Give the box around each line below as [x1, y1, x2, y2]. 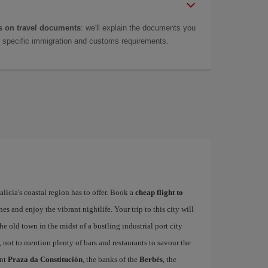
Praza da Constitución [7, 255, 83, 264]
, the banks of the [82, 255, 139, 264]
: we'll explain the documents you [81, 23, 196, 32]
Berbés [139, 255, 163, 264]
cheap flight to [135, 188, 183, 197]
